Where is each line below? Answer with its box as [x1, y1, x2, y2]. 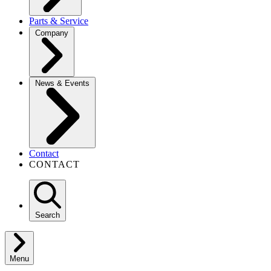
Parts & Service [29, 16, 88, 27]
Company [35, 28, 68, 38]
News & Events [35, 79, 90, 88]
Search [35, 211, 60, 220]
